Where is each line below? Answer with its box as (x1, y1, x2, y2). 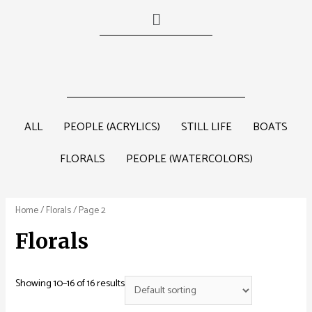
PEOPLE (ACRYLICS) (63, 118, 160, 137)
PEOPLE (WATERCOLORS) (125, 150, 253, 169)
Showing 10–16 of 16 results (15, 274, 125, 292)
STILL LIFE (181, 118, 232, 137)
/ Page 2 (71, 203, 107, 219)
